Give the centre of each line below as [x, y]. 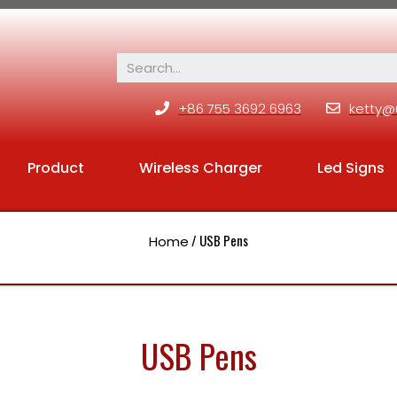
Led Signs [350, 168]
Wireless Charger [200, 168]
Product [55, 168]
